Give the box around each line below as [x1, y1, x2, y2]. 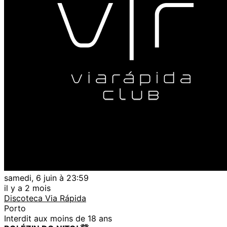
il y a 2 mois [4, 182, 51, 193]
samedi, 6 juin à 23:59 [4, 172, 89, 183]
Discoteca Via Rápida [4, 193, 86, 203]
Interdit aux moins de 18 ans [4, 213, 112, 223]
